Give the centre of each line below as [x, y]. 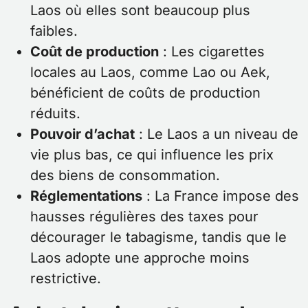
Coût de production [95, 52]
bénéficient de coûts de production [145, 93]
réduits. [55, 114]
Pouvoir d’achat [82, 134]
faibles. [54, 31]
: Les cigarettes [212, 52]
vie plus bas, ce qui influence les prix [152, 155]
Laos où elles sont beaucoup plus [140, 11]
